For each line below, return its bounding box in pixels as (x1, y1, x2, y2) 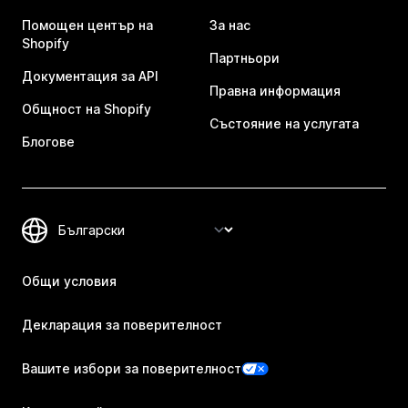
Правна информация (209, 83, 341, 98)
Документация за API (22, 68, 158, 84)
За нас (209, 17, 250, 33)
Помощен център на (22, 17, 153, 33)
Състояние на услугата (209, 116, 359, 131)
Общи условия (22, 273, 117, 289)
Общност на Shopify (22, 101, 151, 117)
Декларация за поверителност (22, 317, 222, 332)
